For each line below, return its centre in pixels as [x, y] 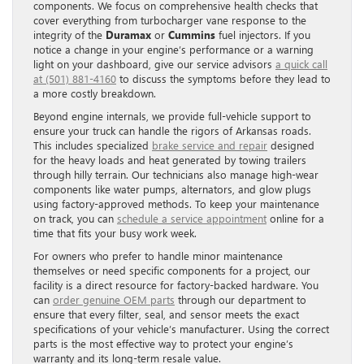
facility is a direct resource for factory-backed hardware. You [176, 284]
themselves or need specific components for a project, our [172, 270]
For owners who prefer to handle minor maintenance [158, 255]
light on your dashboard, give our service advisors [154, 63]
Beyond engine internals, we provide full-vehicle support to [172, 115]
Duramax [128, 34]
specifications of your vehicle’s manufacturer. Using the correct [181, 328]
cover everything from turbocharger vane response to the [170, 19]
